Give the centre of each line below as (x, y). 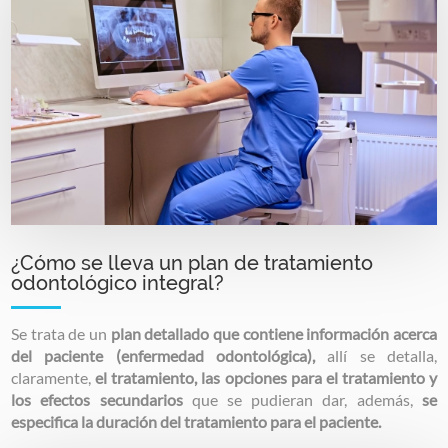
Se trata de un (61, 333)
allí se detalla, (376, 355)
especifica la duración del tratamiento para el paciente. (196, 421)
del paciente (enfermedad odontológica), (163, 355)
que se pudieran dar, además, (302, 399)
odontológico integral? (118, 283)
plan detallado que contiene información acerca (273, 333)
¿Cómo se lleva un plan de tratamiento (192, 263)
